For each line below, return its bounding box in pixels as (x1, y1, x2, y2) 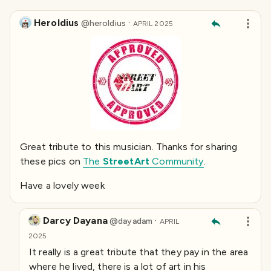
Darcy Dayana (43, 215, 108, 227)
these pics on (20, 155, 83, 168)
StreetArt (102, 155, 150, 168)
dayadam (118, 216, 153, 227)
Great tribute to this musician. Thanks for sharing (20, 141, 238, 153)
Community (149, 155, 204, 168)
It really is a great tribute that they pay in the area (29, 246, 249, 258)
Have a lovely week (20, 180, 105, 192)
